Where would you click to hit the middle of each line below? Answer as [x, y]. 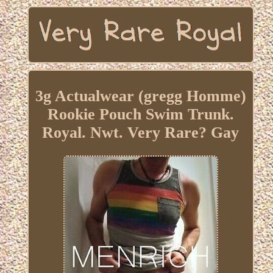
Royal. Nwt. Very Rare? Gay [141, 133]
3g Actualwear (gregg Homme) [140, 96]
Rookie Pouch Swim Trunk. [140, 115]
